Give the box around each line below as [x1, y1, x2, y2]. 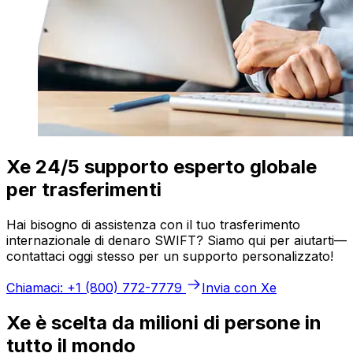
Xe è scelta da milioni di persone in [6, 310, 321, 334]
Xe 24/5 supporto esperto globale [6, 154, 317, 178]
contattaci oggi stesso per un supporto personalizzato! [6, 247, 333, 264]
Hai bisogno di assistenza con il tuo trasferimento [6, 216, 300, 232]
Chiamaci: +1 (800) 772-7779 [6, 279, 182, 295]
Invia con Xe [202, 279, 277, 295]
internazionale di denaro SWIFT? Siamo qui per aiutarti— [6, 232, 347, 248]
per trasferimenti [6, 177, 162, 201]
